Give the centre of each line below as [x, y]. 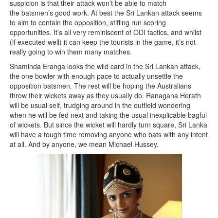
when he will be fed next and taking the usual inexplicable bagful [108, 115]
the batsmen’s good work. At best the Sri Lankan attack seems [106, 13]
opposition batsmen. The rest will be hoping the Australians [100, 86]
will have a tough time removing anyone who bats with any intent [109, 135]
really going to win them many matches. [71, 52]
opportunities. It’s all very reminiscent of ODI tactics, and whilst [106, 32]
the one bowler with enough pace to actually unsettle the [96, 76]
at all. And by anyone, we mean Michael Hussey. [84, 144]
